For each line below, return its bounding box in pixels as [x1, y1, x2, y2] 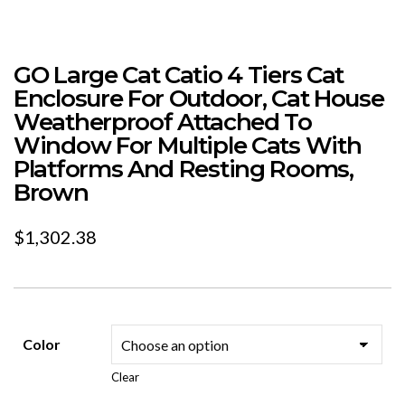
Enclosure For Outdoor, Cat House [14, 84, 384, 113]
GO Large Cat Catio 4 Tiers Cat [14, 61, 344, 89]
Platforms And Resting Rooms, [14, 155, 353, 184]
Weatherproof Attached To [14, 108, 312, 137]
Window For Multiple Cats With [14, 131, 362, 160]
